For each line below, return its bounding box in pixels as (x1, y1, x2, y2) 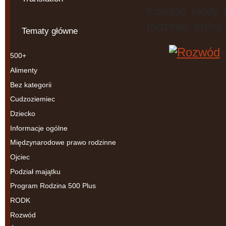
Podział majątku (10, 167, 61, 176)
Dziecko (10, 109, 35, 118)
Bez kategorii (10, 80, 51, 89)
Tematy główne (22, 26, 78, 36)
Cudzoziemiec (10, 95, 55, 103)
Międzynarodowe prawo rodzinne (10, 138, 116, 147)
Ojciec (10, 153, 30, 161)
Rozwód (10, 210, 36, 219)
